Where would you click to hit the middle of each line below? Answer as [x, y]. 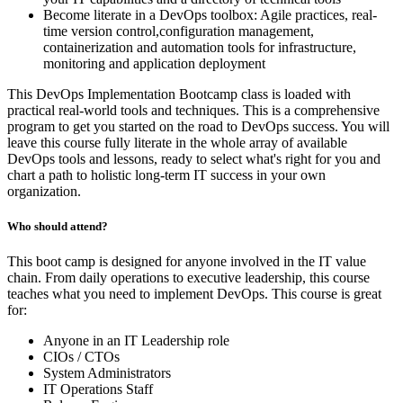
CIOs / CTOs [81, 357]
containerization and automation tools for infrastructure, [200, 48]
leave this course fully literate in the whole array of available [177, 143]
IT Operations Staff [98, 390]
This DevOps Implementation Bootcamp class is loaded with [179, 94]
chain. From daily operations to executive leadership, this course [188, 278]
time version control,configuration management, [179, 31]
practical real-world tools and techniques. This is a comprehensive [193, 111]
